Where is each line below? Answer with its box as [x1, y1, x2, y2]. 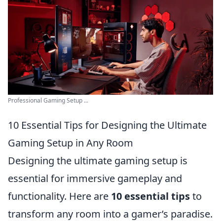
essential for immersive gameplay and [8, 172, 182, 185]
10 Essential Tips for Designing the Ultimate [8, 118, 207, 132]
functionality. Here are [8, 189, 111, 203]
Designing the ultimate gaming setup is [8, 154, 187, 167]
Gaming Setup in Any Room [8, 136, 133, 149]
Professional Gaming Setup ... [8, 96, 88, 105]
